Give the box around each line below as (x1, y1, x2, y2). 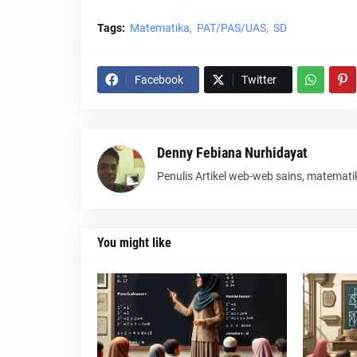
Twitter (241, 73, 277, 87)
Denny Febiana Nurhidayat (157, 144, 308, 162)
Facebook (135, 73, 183, 87)
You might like (97, 235, 171, 251)
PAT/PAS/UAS (197, 22, 266, 35)
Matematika (130, 22, 190, 35)
